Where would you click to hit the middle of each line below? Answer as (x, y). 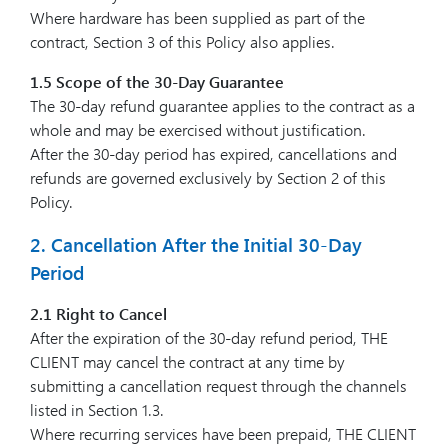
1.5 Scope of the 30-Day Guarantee (157, 81)
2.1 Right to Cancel (98, 313)
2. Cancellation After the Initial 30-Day (196, 244)
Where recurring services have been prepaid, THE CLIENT (223, 433)
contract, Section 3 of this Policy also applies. (182, 41)
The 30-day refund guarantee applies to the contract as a (222, 105)
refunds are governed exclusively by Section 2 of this (208, 177)
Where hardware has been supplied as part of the (197, 17)
